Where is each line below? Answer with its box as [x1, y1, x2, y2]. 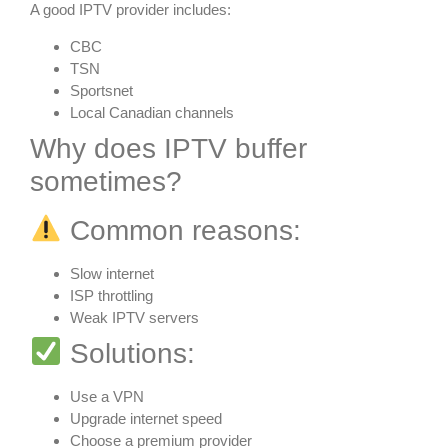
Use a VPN [70, 387, 144, 405]
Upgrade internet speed [70, 409, 222, 427]
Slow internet [70, 264, 154, 282]
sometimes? [30, 165, 182, 197]
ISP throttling [70, 286, 153, 304]
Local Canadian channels [70, 103, 234, 121]
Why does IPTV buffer [30, 132, 307, 164]
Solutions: [61, 337, 195, 369]
